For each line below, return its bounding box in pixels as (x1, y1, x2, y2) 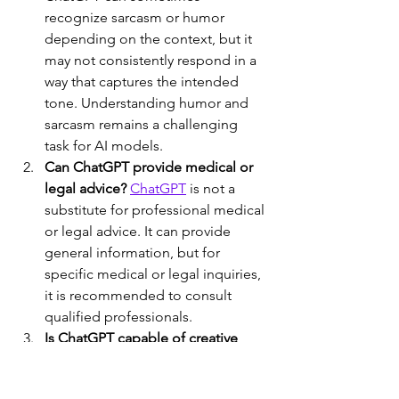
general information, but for (45, 244, 224, 262)
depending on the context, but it (45, 30, 256, 48)
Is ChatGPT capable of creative (45, 330, 241, 347)
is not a (186, 180, 239, 198)
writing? (45, 351, 94, 369)
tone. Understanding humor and (45, 94, 252, 112)
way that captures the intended (45, 73, 242, 91)
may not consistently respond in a (45, 52, 260, 69)
